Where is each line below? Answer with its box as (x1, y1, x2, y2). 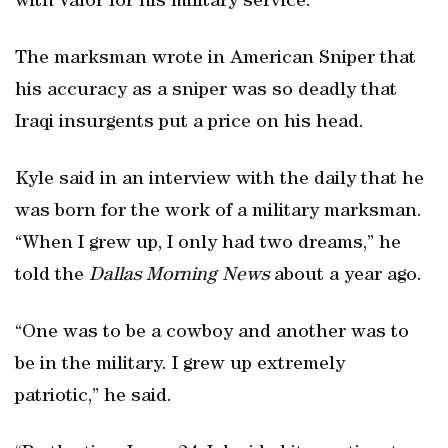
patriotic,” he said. (15, 387, 172, 407)
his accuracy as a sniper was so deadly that (15, 81, 397, 101)
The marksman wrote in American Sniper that (15, 49, 416, 69)
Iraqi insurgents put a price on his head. (15, 113, 364, 133)
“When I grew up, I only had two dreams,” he (15, 234, 401, 254)
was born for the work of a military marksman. (15, 202, 422, 222)
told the (15, 266, 89, 286)
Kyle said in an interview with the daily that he (15, 170, 424, 190)
